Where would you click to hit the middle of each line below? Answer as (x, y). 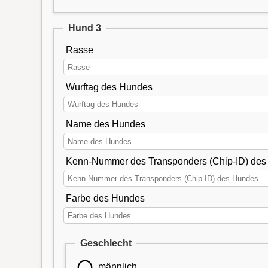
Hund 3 (85, 28)
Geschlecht (106, 243)
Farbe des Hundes (105, 199)
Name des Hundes (105, 124)
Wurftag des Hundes (109, 87)
